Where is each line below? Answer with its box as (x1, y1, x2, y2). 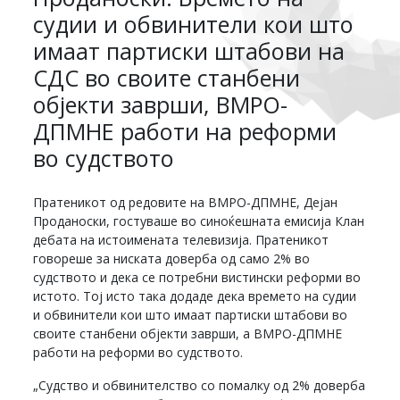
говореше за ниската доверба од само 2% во (33, 249, 311, 267)
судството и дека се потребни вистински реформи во (33, 268, 362, 286)
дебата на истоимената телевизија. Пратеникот (33, 230, 329, 248)
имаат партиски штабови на (33, 35, 346, 66)
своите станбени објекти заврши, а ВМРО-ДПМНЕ (33, 324, 343, 342)
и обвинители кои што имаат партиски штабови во (33, 305, 348, 323)
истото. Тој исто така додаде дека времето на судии (33, 287, 357, 304)
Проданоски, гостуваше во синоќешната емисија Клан (33, 212, 365, 229)
